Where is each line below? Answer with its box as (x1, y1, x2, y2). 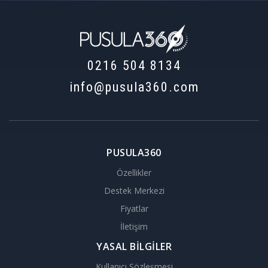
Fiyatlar (120, 202, 148, 214)
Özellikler (117, 166, 151, 178)
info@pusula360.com (69, 79, 199, 95)
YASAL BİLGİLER (96, 239, 172, 253)
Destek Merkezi (103, 184, 165, 196)
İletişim (120, 220, 148, 232)
